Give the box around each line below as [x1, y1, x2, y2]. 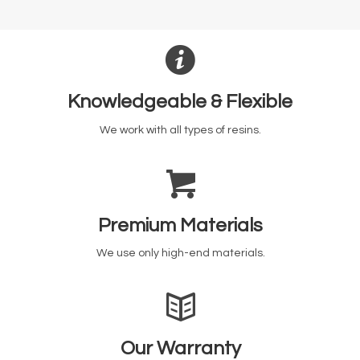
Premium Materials [98, 215, 263, 235]
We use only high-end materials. [96, 247, 265, 260]
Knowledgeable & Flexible [67, 91, 292, 112]
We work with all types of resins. [99, 124, 261, 136]
